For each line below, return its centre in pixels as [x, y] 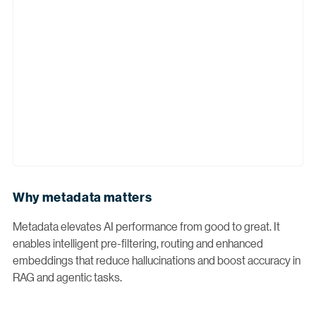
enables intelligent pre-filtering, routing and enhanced [138, 243]
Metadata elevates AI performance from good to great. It [146, 226]
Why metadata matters [83, 196]
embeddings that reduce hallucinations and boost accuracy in [157, 260]
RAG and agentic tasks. [67, 276]
